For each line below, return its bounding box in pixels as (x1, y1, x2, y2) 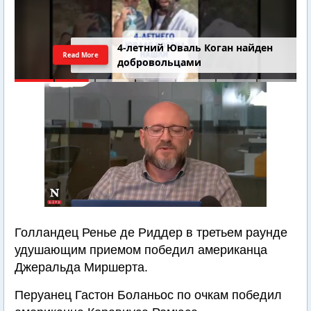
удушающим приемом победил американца (15, 243, 267, 257)
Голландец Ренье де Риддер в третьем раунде (15, 226, 287, 239)
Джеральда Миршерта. (15, 260, 148, 274)
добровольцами (117, 56, 202, 69)
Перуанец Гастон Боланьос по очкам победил (15, 288, 282, 302)
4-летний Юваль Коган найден (117, 41, 274, 55)
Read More (62, 49, 100, 60)
